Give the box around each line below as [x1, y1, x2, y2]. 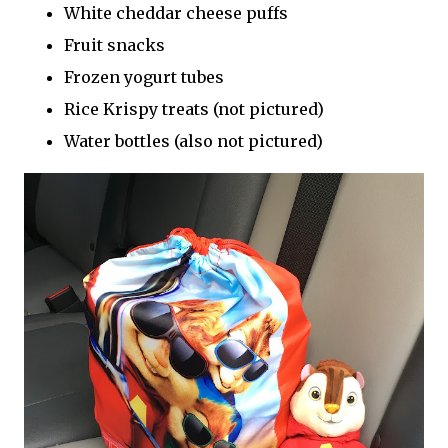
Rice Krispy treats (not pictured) [64, 99, 324, 120]
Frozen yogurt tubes [64, 67, 224, 88]
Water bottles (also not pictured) [64, 131, 323, 152]
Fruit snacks [64, 35, 165, 56]
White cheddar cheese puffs [64, 3, 288, 24]
